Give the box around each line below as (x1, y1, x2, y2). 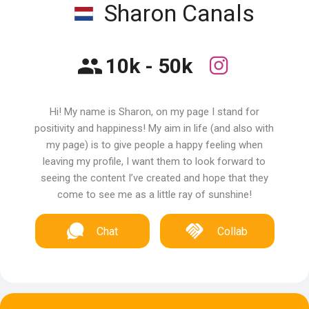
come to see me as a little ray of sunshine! (57, 188, 252, 201)
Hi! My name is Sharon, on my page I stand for (49, 106, 259, 118)
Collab (217, 225, 248, 238)
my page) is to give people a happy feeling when (46, 139, 263, 151)
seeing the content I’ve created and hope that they (40, 172, 268, 184)
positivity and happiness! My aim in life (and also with (34, 122, 275, 134)
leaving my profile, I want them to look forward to (43, 155, 266, 168)
